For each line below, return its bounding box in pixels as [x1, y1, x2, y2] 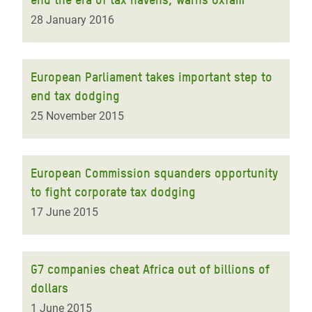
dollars [31, 281, 68, 295]
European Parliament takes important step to [31, 70, 272, 84]
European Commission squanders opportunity [31, 166, 278, 180]
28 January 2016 [31, 13, 114, 26]
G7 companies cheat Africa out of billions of [31, 262, 270, 276]
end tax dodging [31, 88, 120, 103]
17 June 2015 [31, 205, 98, 219]
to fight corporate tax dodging [31, 185, 196, 199]
